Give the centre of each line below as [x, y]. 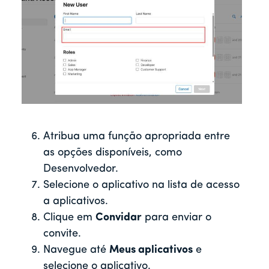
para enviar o [177, 218]
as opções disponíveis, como [113, 153]
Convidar [119, 218]
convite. [62, 234]
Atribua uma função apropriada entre [137, 137]
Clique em [69, 218]
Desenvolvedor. [81, 169]
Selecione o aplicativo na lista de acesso [141, 186]
